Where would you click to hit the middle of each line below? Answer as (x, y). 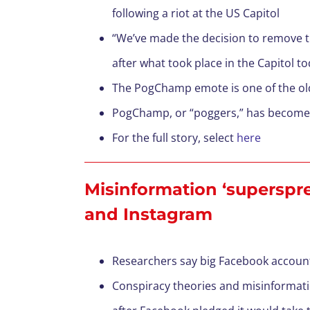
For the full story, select (174, 138)
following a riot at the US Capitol (196, 13)
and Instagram (148, 214)
